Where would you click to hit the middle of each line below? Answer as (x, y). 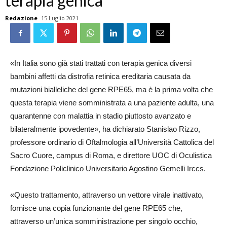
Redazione (21, 18)
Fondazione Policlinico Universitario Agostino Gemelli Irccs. (108, 168)
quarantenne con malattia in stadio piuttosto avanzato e (101, 116)
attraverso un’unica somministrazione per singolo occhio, (104, 221)
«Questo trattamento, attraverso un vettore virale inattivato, (107, 195)
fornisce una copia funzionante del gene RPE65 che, (96, 208)
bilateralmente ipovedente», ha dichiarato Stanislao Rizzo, (105, 129)
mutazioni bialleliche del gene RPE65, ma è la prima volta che (111, 89)
